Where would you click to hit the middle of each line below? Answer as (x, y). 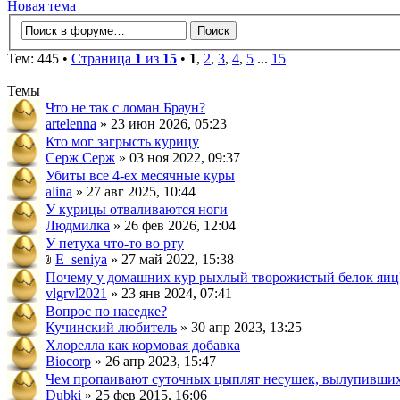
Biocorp (68, 361)
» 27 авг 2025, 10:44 (134, 192)
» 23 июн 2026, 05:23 (162, 124)
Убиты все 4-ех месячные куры (140, 175)
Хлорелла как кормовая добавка (143, 345)
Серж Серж (80, 158)
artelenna (71, 124)
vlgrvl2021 (76, 293)
